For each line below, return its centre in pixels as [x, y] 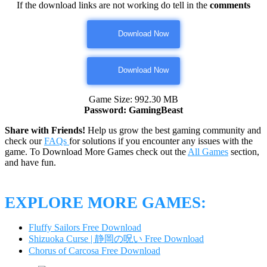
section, [244, 151]
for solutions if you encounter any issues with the [161, 141]
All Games [208, 151]
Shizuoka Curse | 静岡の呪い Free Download [116, 239]
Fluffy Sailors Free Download [85, 228]
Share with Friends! [45, 130]
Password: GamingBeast [133, 110]
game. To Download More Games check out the [96, 151]
